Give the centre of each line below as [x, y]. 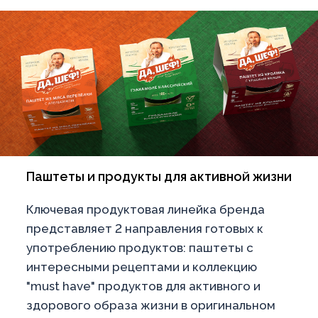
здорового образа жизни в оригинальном [151, 306]
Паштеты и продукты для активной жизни [159, 177]
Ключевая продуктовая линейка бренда [146, 210]
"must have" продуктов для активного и [143, 286]
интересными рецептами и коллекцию [142, 267]
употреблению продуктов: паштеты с [140, 248]
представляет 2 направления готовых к [145, 229]
